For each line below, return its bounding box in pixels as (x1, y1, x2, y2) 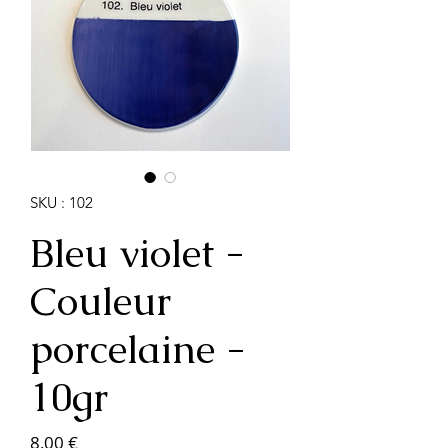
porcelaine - (30, 322, 245, 375)
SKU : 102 (30, 192, 93, 212)
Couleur (30, 274, 171, 327)
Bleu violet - (30, 226, 244, 279)
